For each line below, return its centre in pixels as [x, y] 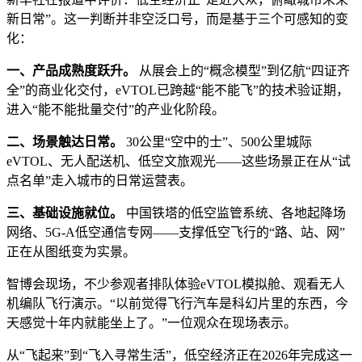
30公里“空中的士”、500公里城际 [217, 141]
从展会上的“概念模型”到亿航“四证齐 [243, 70]
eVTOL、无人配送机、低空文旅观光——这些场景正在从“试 [179, 161]
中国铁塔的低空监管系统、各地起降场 [234, 213]
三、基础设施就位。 [65, 213]
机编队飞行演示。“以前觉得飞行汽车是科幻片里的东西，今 [177, 303]
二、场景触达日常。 [65, 141]
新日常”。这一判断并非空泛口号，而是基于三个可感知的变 [177, 19]
